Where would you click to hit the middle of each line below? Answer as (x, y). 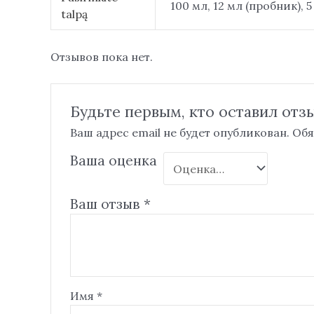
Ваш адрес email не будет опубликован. (179, 132)
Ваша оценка (113, 160)
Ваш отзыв (107, 204)
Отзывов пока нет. (102, 56)
